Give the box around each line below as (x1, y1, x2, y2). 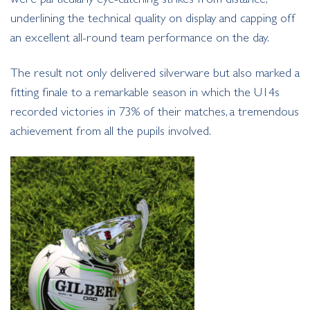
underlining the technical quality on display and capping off (10, 10, 295, 25)
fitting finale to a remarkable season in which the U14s (10, 84, 280, 99)
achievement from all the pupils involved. (10, 123, 211, 138)
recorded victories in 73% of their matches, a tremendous (10, 104, 299, 118)
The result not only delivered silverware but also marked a (10, 65, 300, 80)
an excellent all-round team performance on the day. (10, 30, 269, 44)
